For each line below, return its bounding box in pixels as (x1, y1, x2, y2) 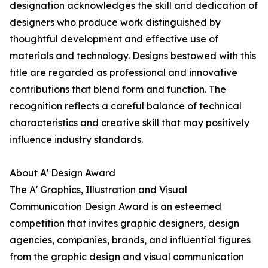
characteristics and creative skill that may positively (10, 117, 249, 129)
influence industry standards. (10, 133, 143, 146)
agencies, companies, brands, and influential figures (10, 234, 251, 246)
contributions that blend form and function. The (10, 83, 226, 96)
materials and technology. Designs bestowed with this (10, 50, 256, 62)
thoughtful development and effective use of (10, 33, 218, 45)
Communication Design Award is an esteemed (10, 200, 221, 213)
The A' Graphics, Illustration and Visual (10, 184, 187, 196)
